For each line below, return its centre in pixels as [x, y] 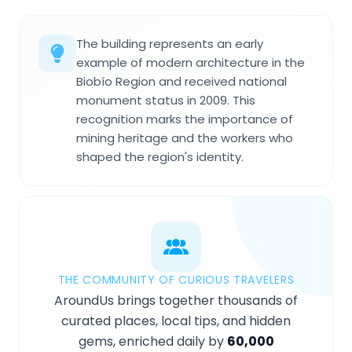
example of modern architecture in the [191, 63]
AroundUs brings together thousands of [176, 301]
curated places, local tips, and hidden [176, 321]
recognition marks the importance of [185, 119]
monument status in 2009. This [166, 101]
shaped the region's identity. [160, 157]
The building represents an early [170, 44]
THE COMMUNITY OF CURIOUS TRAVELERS [176, 280]
